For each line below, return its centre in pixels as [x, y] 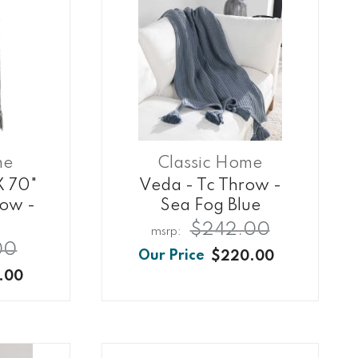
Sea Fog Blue [210, 206]
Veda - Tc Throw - [211, 186]
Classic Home [211, 164]
